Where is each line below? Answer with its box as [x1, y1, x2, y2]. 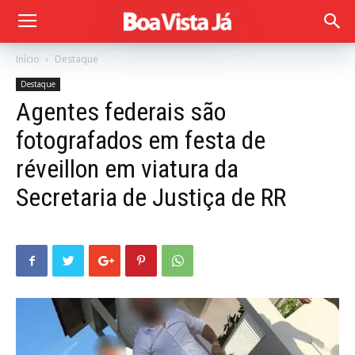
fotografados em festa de [16, 125, 265, 155]
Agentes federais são [16, 97, 226, 127]
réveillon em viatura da [16, 154, 239, 184]
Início [16, 52, 40, 66]
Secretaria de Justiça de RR [16, 182, 286, 212]
